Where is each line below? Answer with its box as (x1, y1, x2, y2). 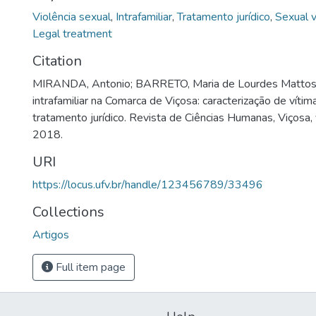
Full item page (53, 260, 126, 275)
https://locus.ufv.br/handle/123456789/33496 (32, 177, 263, 193)
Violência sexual (32, 9, 111, 25)
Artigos (32, 227, 69, 243)
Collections (32, 202, 104, 221)
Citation (32, 51, 82, 71)
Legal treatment (32, 26, 112, 42)
